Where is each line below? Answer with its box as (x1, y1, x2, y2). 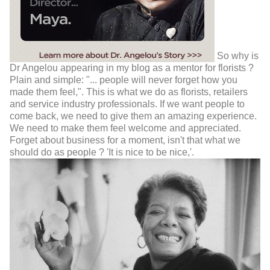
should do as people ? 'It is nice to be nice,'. (10, 147, 194, 158)
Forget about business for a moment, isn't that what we (10, 135, 240, 146)
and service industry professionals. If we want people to (10, 99, 245, 110)
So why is (215, 51, 259, 61)
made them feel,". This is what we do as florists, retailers (10, 87, 248, 98)
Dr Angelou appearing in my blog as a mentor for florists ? (10, 63, 254, 74)
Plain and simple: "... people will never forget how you (10, 75, 237, 86)
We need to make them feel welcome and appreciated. (10, 123, 243, 134)
